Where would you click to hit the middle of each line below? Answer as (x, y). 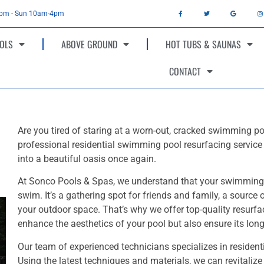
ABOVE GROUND (89, 44)
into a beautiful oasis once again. (87, 159)
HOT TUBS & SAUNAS (203, 44)
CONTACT (185, 71)
